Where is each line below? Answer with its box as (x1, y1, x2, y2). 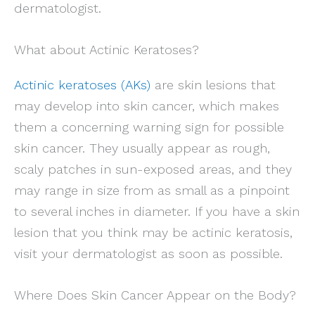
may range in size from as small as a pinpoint (14, 182, 290, 198)
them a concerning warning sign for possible (14, 119, 284, 134)
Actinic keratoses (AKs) (14, 77, 150, 92)
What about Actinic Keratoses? (14, 41, 199, 57)
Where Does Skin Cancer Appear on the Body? (14, 287, 296, 302)
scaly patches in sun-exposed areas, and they (14, 161, 292, 176)
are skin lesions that (150, 77, 276, 92)
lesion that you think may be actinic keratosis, (14, 224, 292, 240)
